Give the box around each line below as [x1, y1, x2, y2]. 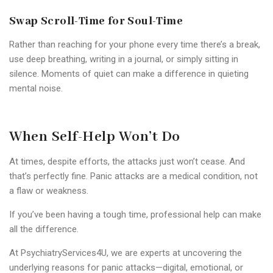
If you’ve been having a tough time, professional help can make [9, 208, 261, 220]
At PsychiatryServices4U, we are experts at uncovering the [9, 247, 242, 258]
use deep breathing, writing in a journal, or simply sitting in [9, 53, 238, 65]
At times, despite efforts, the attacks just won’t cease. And [9, 155, 245, 167]
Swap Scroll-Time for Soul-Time [9, 13, 183, 29]
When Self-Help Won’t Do [9, 127, 180, 146]
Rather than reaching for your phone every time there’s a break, [9, 38, 260, 50]
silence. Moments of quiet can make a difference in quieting [9, 68, 249, 79]
